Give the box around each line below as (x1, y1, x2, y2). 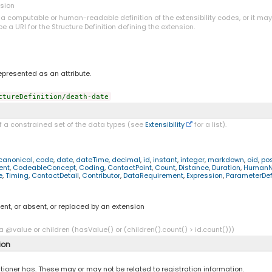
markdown (207, 154, 244, 165)
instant (152, 154, 177, 165)
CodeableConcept (12, 162, 76, 172)
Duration (211, 162, 240, 172)
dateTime (75, 154, 109, 165)
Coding (78, 162, 104, 172)
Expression (186, 170, 223, 180)
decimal (111, 154, 140, 165)
